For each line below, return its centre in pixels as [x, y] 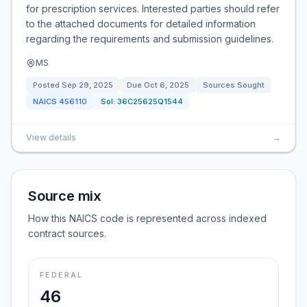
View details [51, 137]
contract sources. [67, 233]
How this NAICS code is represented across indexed [147, 218]
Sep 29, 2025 [87, 85]
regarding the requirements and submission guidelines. [150, 39]
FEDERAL [61, 275]
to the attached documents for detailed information [141, 24]
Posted [47, 85]
